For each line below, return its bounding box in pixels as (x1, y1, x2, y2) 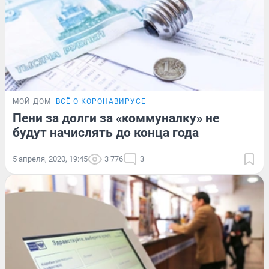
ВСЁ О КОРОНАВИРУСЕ (56, 97, 146, 106)
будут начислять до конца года (13, 125, 199, 140)
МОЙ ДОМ (13, 97, 51, 106)
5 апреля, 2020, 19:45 (13, 154, 88, 163)
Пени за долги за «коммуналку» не (13, 110, 219, 125)
